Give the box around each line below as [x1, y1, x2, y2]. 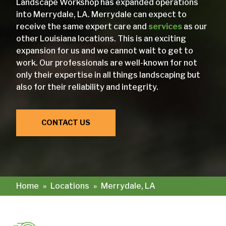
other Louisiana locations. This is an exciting [16, 33, 186, 43]
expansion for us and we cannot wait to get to [16, 45, 193, 55]
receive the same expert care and [16, 21, 148, 31]
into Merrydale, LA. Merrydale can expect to [16, 9, 187, 19]
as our [182, 21, 207, 31]
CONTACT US [41, 118, 90, 127]
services [148, 21, 182, 31]
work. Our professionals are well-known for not [16, 58, 197, 68]
